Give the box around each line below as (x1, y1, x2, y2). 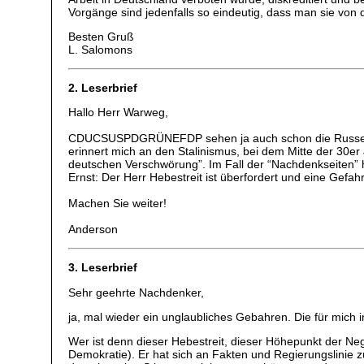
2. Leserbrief (68, 81, 138, 95)
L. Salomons (68, 43, 133, 57)
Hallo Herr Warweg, (68, 106, 169, 119)
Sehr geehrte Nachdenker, (68, 285, 205, 299)
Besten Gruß (68, 30, 135, 44)
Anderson (68, 223, 119, 236)
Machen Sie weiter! (68, 197, 167, 210)
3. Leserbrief (68, 261, 138, 275)
